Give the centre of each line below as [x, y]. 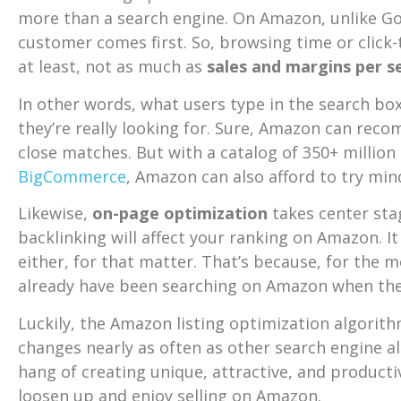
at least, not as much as [112, 67]
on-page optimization [180, 213]
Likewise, [55, 213]
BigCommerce [72, 176]
